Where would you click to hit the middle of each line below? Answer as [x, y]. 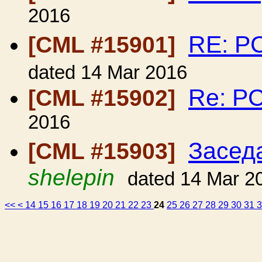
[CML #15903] [105, 151]
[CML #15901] [105, 45]
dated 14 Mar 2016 [108, 73]
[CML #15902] [105, 98]
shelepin [71, 177]
